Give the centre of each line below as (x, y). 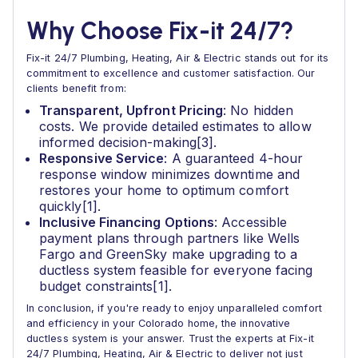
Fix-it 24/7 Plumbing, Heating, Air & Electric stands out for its (178, 58)
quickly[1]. (70, 206)
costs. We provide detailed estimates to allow (175, 126)
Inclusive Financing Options (127, 222)
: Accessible (251, 222)
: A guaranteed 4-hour (234, 158)
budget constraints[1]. (105, 286)
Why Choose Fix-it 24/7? (160, 31)
